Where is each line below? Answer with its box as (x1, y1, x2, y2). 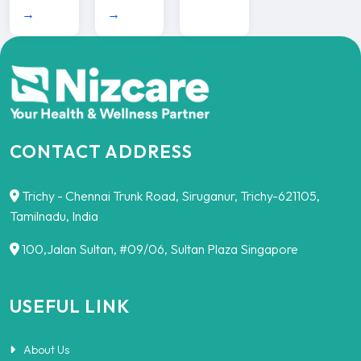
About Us (23, 342, 69, 358)
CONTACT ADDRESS (10, 140, 193, 164)
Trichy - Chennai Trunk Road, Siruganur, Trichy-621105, (19, 188, 320, 205)
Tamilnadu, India (10, 208, 98, 225)
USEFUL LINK (10, 295, 130, 318)
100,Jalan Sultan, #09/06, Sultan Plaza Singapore (19, 241, 298, 258)
